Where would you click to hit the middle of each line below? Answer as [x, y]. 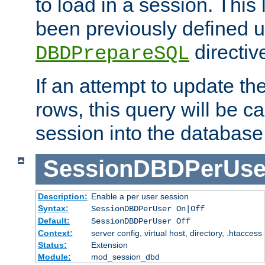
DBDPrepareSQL [112, 54]
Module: [54, 256]
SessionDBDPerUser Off [140, 221]
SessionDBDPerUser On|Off [148, 209]
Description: [62, 196]
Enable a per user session [140, 196]
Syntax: [53, 208]
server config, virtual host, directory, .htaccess [176, 233]
